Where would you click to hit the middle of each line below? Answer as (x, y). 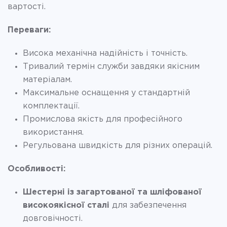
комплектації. (51, 106)
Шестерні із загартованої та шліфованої (112, 192)
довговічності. (53, 218)
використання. (53, 132)
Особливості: (36, 169)
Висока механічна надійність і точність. (105, 53)
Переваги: (29, 30)
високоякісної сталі (66, 205)
